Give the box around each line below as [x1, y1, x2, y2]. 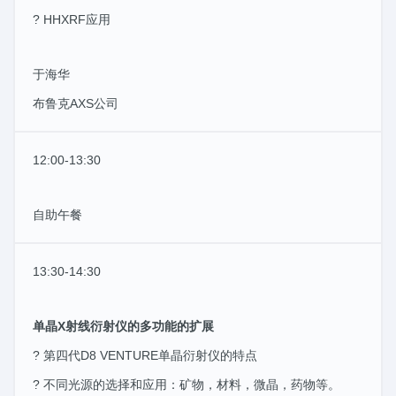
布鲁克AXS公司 [33, 95, 118, 110]
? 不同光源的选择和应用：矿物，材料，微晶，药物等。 [33, 377, 340, 392]
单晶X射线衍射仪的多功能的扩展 [33, 318, 214, 333]
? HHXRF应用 [33, 11, 110, 27]
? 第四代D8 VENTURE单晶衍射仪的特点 [33, 347, 257, 362]
